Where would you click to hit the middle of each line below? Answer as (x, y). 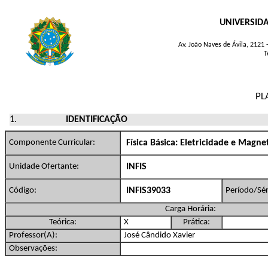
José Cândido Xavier (159, 235)
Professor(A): (33, 235)
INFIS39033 (148, 191)
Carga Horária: (190, 209)
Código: (23, 190)
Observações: (33, 248)
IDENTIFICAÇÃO (97, 119)
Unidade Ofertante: (44, 166)
